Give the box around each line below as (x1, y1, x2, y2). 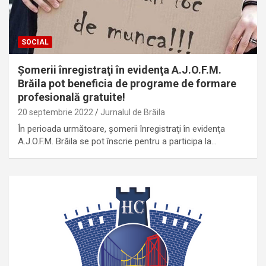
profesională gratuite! (18, 90, 125, 103)
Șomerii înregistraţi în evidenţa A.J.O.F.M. (18, 63, 221, 76)
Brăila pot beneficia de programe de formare (18, 77, 236, 90)
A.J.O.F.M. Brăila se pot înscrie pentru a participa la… (18, 135, 217, 147)
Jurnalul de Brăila (100, 107, 165, 117)
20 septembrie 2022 (18, 107, 93, 117)
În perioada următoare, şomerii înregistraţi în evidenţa (18, 123, 225, 134)
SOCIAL (21, 37, 49, 46)
